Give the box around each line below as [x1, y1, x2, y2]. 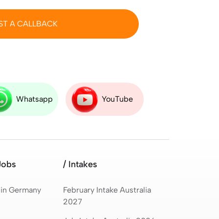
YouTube [101, 94, 133, 104]
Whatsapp [16, 94, 53, 104]
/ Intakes [63, 158, 97, 170]
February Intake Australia [63, 185, 151, 195]
